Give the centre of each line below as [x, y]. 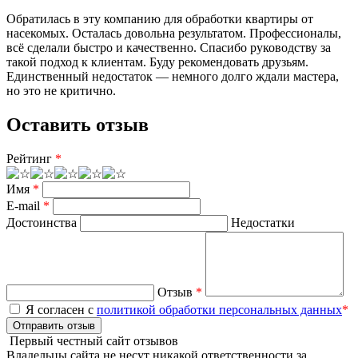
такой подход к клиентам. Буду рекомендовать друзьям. [157, 62]
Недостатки [263, 222]
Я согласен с [60, 309]
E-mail [25, 205]
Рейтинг [31, 158]
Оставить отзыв [78, 124]
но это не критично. [61, 90]
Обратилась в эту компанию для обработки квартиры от [160, 18]
